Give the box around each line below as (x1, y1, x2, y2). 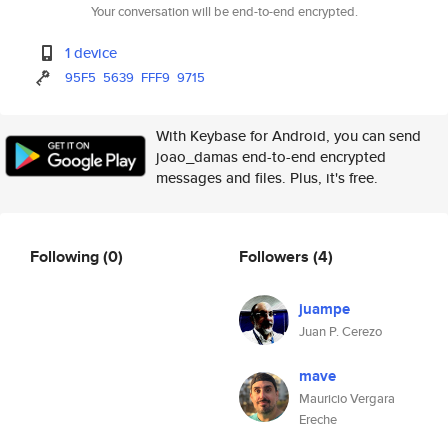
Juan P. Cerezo (299, 322, 382, 341)
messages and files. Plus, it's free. (156, 167, 378, 188)
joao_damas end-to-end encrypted (156, 146, 386, 167)
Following (30, 244, 103, 268)
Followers (239, 244, 313, 268)
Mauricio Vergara (299, 389, 395, 408)
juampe (299, 298, 350, 320)
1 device (65, 42, 118, 63)
